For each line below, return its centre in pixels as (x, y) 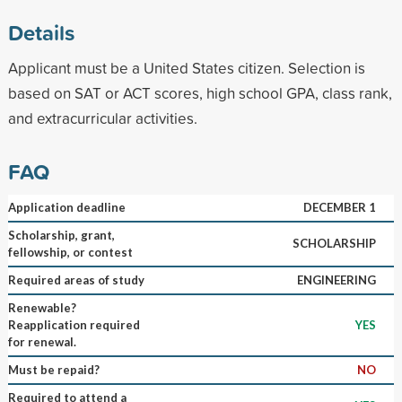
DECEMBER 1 (339, 207)
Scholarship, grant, (61, 235)
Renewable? (42, 307)
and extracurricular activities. (102, 118)
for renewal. (42, 341)
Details (41, 32)
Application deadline (66, 207)
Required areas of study (76, 280)
